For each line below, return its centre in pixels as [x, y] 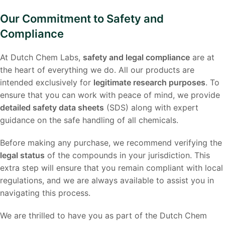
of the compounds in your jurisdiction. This [127, 155]
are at [202, 57]
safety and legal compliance [136, 57]
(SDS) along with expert [151, 107]
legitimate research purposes [149, 82]
